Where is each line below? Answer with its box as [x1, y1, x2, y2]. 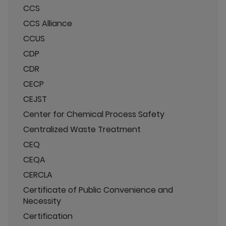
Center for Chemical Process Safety [23, 108, 164, 120]
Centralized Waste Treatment [23, 124, 141, 135]
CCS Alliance [23, 18, 72, 29]
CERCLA [23, 169, 52, 181]
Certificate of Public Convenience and [23, 184, 173, 196]
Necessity [23, 195, 61, 207]
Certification [23, 210, 73, 222]
